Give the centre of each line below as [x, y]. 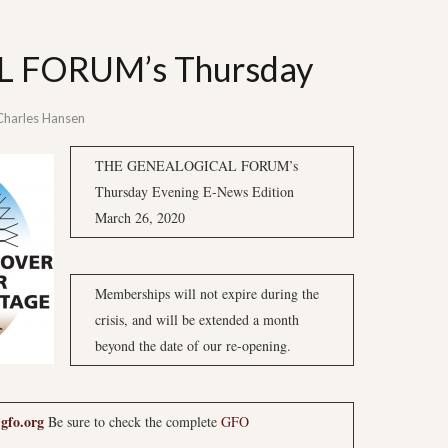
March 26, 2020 [140, 217]
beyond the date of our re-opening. [193, 345]
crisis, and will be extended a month [197, 319]
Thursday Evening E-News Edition [194, 191]
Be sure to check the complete [132, 421]
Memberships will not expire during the [207, 293]
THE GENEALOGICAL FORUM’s [196, 165]
